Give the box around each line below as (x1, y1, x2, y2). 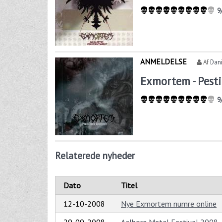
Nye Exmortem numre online (121, 199, 217, 209)
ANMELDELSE (140, 56, 187, 67)
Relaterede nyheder (55, 149, 135, 162)
